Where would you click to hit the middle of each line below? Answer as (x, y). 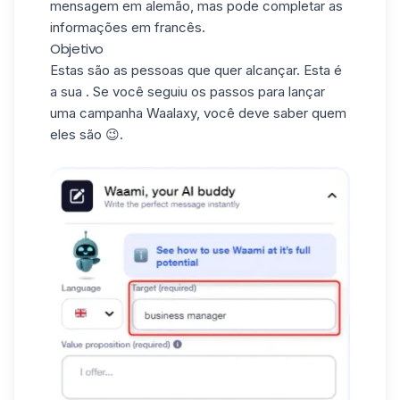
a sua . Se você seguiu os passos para (169, 92)
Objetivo (77, 49)
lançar (307, 92)
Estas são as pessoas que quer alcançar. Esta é (196, 71)
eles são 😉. (87, 135)
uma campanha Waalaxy (123, 113)
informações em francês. (128, 28)
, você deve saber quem (271, 113)
